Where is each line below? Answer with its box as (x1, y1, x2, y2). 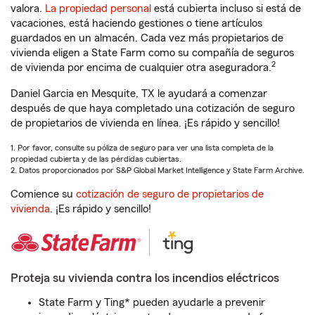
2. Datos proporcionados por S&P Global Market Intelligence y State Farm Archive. (11, 166, 304, 174)
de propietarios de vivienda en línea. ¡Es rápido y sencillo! (11, 117, 280, 129)
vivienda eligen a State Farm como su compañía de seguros (11, 47, 294, 58)
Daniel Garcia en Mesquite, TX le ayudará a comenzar (11, 88, 267, 99)
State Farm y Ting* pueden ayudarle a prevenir (39, 297, 265, 308)
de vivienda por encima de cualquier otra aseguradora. (11, 62, 271, 73)
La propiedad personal (45, 3, 151, 14)
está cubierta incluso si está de (151, 3, 301, 14)
